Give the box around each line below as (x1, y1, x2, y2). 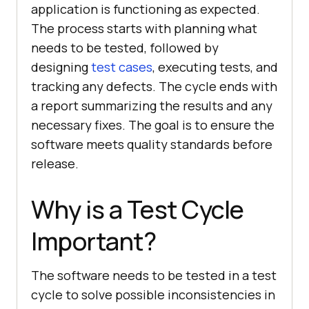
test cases (91, 59, 152, 76)
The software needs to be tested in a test (31, 267, 277, 284)
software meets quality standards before (31, 136, 272, 153)
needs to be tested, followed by (31, 39, 219, 57)
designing (31, 59, 91, 76)
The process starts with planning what (31, 20, 257, 37)
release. (31, 155, 79, 172)
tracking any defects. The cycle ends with (31, 78, 277, 95)
